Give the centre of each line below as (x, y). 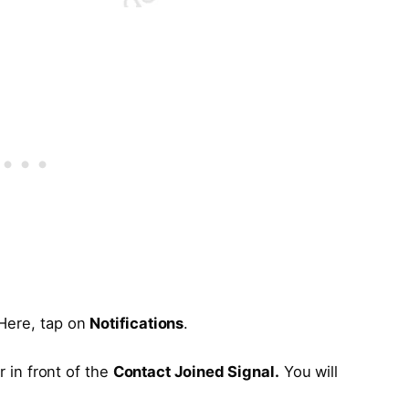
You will (309, 372)
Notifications (137, 323)
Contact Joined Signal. (196, 372)
